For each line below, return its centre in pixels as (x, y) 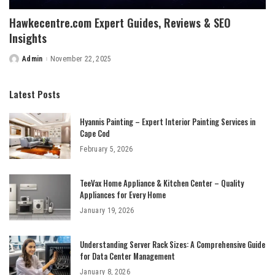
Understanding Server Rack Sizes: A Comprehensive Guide (172, 245)
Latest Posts (35, 94)
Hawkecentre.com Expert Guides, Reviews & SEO (120, 23)
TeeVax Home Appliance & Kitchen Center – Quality (162, 183)
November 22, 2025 (81, 59)
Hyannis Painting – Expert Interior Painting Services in (168, 122)
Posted (21, 62)
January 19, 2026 (107, 211)
